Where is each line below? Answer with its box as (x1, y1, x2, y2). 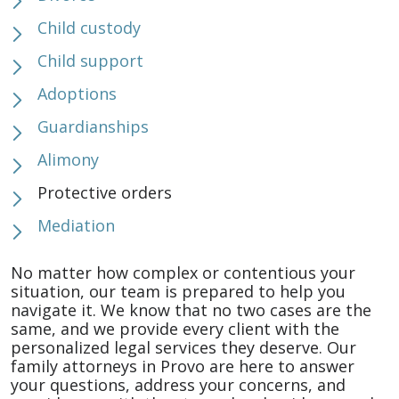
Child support (37, 50, 143, 71)
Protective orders (37, 182, 172, 203)
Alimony (37, 149, 99, 170)
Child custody (37, 17, 141, 38)
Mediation (37, 215, 115, 236)
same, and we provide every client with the (11, 318, 339, 339)
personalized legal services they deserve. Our (11, 337, 356, 358)
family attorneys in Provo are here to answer (11, 355, 354, 377)
